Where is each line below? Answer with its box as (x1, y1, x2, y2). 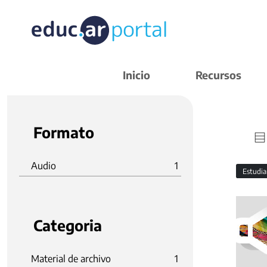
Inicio (123, 68, 150, 82)
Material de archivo (31, 253, 111, 265)
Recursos (195, 68, 241, 82)
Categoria (33, 216, 102, 235)
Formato (33, 123, 94, 142)
